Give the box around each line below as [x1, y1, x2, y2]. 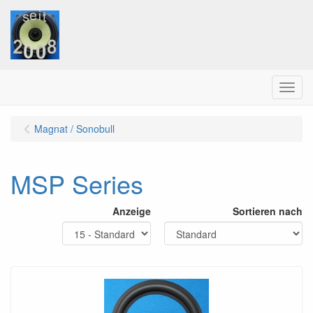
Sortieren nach [233, 204, 303, 218]
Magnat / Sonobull [34, 122, 115, 136]
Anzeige [112, 204, 151, 218]
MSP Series [10, 166, 143, 201]
